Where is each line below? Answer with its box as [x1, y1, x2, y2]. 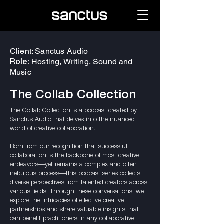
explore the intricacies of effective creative [10, 198, 124, 203]
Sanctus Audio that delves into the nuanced [10, 117, 135, 122]
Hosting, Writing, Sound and [29, 57, 133, 66]
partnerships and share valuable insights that [10, 207, 139, 212]
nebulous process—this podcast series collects [10, 171, 140, 176]
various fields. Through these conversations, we [10, 189, 144, 194]
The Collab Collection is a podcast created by [10, 108, 137, 113]
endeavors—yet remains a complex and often [10, 162, 137, 167]
